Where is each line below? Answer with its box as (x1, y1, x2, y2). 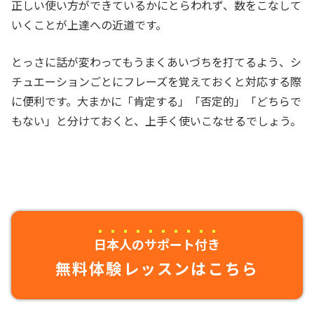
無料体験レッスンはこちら (55, 257, 259, 280)
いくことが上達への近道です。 (11, 16, 167, 34)
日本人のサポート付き (94, 235, 220, 254)
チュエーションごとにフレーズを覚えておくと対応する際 (11, 73, 301, 90)
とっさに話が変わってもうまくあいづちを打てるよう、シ (11, 53, 301, 71)
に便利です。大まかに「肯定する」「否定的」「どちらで (11, 93, 301, 110)
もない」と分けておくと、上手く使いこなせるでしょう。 (11, 112, 301, 130)
